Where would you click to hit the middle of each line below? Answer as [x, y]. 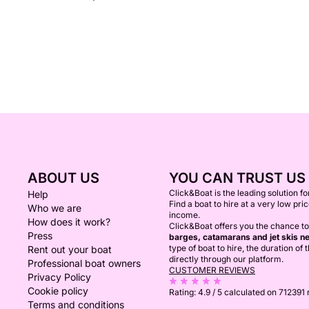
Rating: [183, 292]
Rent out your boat [70, 249]
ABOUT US [63, 178]
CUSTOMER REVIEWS [212, 270]
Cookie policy [58, 291]
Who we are [54, 208]
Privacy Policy [59, 277]
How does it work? [69, 222]
